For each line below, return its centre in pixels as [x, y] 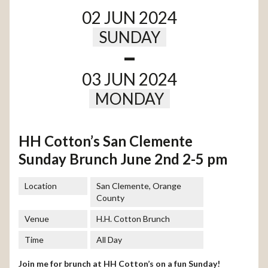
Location [41, 186]
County [111, 198]
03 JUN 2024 [129, 79]
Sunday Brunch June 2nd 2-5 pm [123, 159]
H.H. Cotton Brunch [133, 219]
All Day [109, 240]
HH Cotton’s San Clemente [106, 141]
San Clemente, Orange [139, 186]
